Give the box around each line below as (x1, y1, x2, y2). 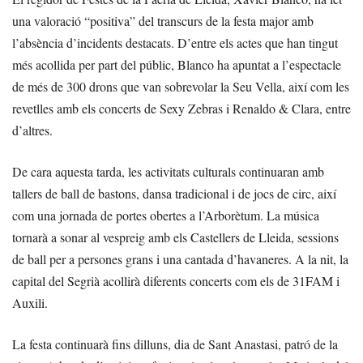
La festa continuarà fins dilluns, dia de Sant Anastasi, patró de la (12, 335, 338, 352)
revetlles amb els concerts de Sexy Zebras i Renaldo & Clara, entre (12, 100, 351, 117)
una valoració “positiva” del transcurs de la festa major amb (12, 12, 314, 29)
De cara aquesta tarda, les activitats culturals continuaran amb (12, 163, 324, 180)
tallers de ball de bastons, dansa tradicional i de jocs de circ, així (12, 185, 336, 202)
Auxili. (12, 294, 48, 311)
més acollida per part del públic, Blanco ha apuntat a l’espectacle (12, 56, 341, 73)
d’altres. (12, 122, 53, 139)
